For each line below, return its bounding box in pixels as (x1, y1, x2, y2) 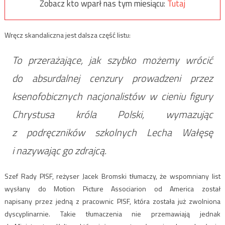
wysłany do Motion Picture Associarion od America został (4, 183, 221, 194)
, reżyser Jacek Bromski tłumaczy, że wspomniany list (52, 170, 221, 181)
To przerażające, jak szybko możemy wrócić (12, 52, 213, 68)
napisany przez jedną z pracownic (4, 195, 117, 206)
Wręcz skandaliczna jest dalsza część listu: (4, 29, 131, 40)
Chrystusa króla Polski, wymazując (12, 106, 213, 122)
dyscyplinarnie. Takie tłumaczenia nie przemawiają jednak (4, 208, 221, 219)
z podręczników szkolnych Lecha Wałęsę (12, 124, 213, 140)
